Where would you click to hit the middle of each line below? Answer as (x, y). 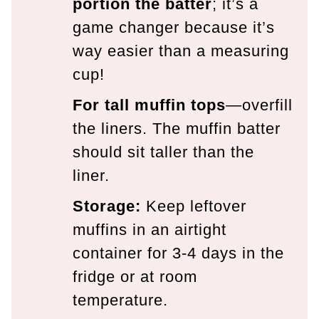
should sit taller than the (163, 152)
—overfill (259, 105)
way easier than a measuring (181, 51)
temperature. (120, 300)
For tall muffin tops (149, 105)
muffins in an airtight (150, 229)
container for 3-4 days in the (178, 253)
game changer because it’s (174, 27)
